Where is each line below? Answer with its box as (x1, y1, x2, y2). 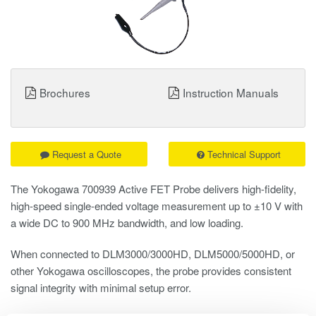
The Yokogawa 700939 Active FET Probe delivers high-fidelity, (11, 181, 296, 196)
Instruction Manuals (183, 84, 279, 100)
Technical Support (207, 147, 281, 161)
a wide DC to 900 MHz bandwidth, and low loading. (11, 214, 243, 230)
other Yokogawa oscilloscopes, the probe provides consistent (11, 262, 291, 278)
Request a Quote (51, 147, 121, 161)
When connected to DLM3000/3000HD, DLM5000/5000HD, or (11, 245, 295, 261)
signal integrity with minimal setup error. (11, 279, 191, 295)
